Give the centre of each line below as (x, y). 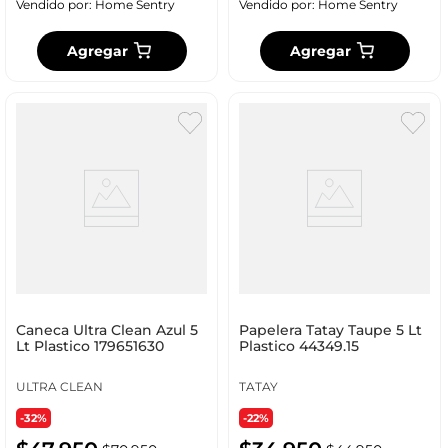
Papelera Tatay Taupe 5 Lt (330, 330)
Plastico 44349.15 (298, 346)
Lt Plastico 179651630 (89, 346)
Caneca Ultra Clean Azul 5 (106, 330)
